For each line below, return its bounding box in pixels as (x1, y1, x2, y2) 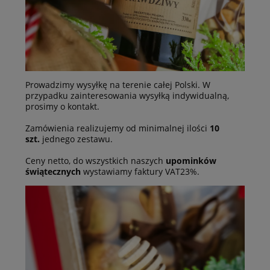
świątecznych (25, 166, 81, 178)
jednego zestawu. (40, 133, 113, 145)
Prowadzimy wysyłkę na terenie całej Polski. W (25, 79, 210, 91)
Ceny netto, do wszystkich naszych (25, 155, 166, 167)
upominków (166, 155, 216, 167)
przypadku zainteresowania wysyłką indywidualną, (25, 90, 229, 102)
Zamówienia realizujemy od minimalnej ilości (25, 122, 210, 134)
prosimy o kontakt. (25, 101, 99, 113)
